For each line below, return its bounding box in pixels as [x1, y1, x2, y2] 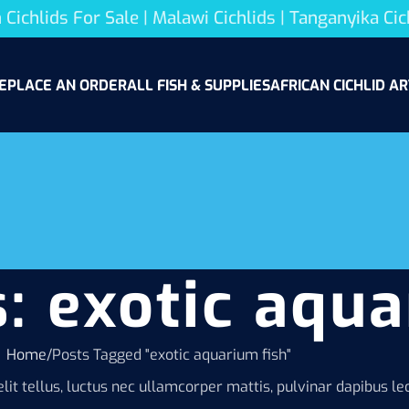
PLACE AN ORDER [6, 75, 127, 95]
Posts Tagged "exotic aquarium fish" [52, 345, 291, 364]
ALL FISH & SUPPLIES [126, 75, 270, 95]
